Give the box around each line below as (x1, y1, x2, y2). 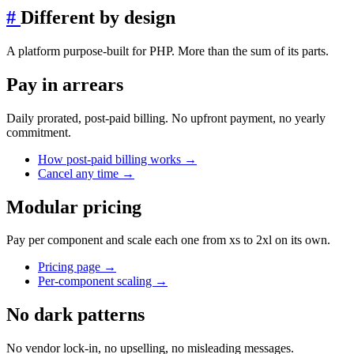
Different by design (21, 6, 175, 28)
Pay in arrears (6, 73, 123, 95)
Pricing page (38, 260, 104, 274)
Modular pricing (6, 196, 141, 217)
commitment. (6, 125, 71, 139)
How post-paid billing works (38, 152, 184, 166)
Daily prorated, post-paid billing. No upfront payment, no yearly (6, 111, 326, 125)
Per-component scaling (38, 274, 155, 288)
